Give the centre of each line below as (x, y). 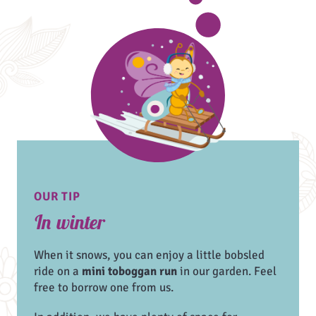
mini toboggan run (129, 272)
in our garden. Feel (227, 272)
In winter (69, 221)
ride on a (58, 272)
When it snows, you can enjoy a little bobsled (149, 255)
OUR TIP (57, 196)
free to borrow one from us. (104, 288)
